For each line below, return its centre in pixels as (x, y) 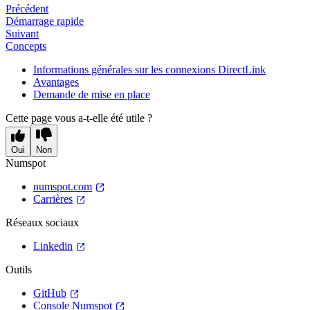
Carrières (53, 199)
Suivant (22, 33)
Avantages (56, 82)
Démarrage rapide (45, 21)
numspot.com (63, 186)
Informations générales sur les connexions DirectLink (149, 69)
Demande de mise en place (92, 94)
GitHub (50, 293)
